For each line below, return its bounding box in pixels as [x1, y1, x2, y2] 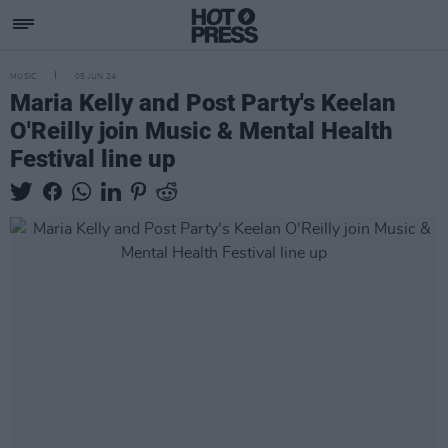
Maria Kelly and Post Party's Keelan [10, 89, 396, 117]
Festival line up [10, 145, 176, 173]
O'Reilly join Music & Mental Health [10, 117, 393, 145]
